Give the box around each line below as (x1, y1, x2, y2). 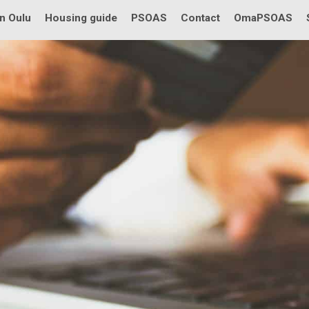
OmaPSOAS (234, 11, 292, 24)
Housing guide (45, 11, 117, 24)
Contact (181, 11, 220, 24)
